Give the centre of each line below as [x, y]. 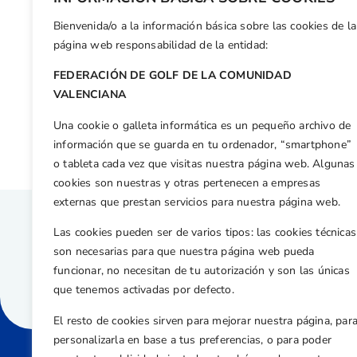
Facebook [165, 44]
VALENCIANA [90, 95]
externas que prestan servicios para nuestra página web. [197, 202]
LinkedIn [254, 44]
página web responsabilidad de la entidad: [161, 45]
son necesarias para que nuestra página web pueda [184, 252]
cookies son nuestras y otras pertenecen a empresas [187, 182]
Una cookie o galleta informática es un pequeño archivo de [202, 125]
